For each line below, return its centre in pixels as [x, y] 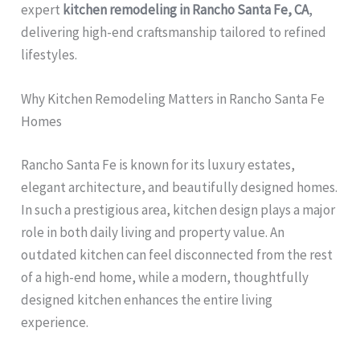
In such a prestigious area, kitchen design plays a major [178, 209]
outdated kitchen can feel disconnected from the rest [177, 254]
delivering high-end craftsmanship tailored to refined [174, 33]
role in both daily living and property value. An [153, 232]
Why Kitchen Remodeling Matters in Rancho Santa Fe [173, 99]
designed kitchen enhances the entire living [147, 299]
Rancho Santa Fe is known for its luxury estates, [158, 164]
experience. [55, 322]
